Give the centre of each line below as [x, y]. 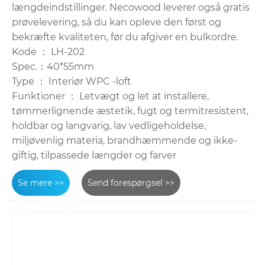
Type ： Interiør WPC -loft [72, 81]
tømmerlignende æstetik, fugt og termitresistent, [130, 111]
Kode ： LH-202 [48, 51]
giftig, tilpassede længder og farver [94, 155]
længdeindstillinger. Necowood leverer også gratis [131, 7]
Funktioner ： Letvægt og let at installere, [110, 96]
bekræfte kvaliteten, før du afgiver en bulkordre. [125, 37]
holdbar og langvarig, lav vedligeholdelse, [109, 125]
